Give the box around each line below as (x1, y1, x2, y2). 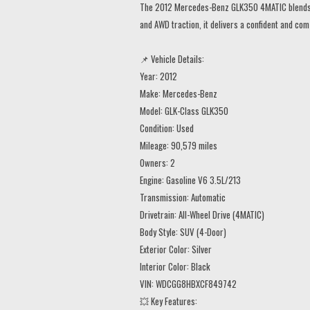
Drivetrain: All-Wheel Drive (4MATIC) (140, 207, 264, 221)
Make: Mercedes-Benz (140, 86, 217, 100)
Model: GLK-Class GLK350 (140, 103, 228, 118)
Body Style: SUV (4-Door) (140, 224, 226, 239)
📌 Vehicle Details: (140, 51, 204, 66)
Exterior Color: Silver (140, 241, 212, 256)
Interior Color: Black (140, 259, 210, 273)
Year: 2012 (140, 69, 177, 83)
